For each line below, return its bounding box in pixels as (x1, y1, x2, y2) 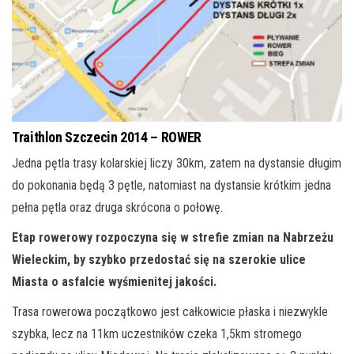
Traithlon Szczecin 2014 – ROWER (12, 129, 201, 146)
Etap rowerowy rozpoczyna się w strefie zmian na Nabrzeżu (12, 230, 333, 246)
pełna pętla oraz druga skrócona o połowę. (12, 200, 223, 216)
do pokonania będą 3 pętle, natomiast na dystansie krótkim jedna (12, 178, 331, 194)
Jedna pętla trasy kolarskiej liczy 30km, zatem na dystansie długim (12, 156, 341, 171)
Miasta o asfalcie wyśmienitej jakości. (12, 274, 217, 290)
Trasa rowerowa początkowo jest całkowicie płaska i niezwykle (12, 304, 328, 320)
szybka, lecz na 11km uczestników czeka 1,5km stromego (12, 326, 302, 342)
